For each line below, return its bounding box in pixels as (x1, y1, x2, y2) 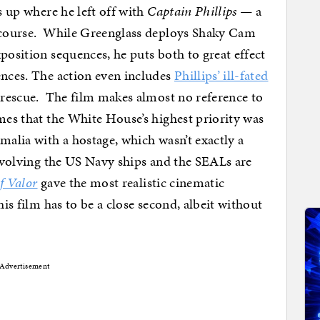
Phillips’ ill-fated (174, 66, 269, 86)
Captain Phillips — (147, 1, 256, 21)
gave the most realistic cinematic (37, 173, 225, 193)
